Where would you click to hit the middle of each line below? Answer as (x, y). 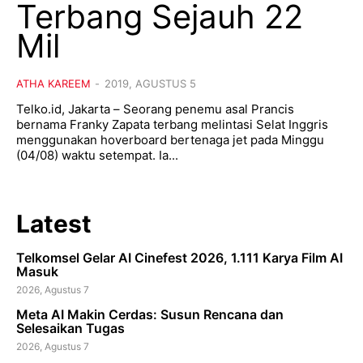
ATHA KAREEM (53, 83)
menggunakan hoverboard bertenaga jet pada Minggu (170, 139)
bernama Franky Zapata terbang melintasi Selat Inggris (172, 124)
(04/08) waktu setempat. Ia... (97, 155)
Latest (54, 223)
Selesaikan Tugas (70, 328)
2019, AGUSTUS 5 (150, 83)
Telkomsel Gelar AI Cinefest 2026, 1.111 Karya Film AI (179, 257)
